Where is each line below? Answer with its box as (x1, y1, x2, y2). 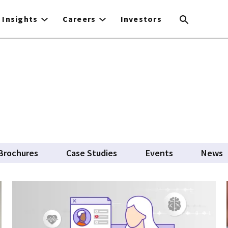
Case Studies (66, 147, 118, 159)
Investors (120, 14, 162, 24)
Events (145, 147, 173, 159)
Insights (2, 14, 38, 24)
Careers (62, 14, 96, 24)
